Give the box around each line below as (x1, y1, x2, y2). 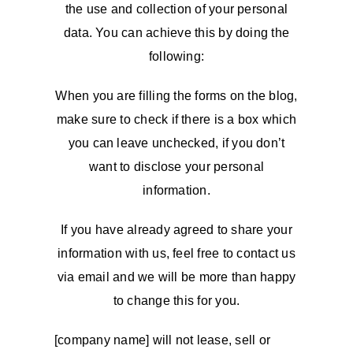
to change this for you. (113, 294, 240, 307)
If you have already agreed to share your (61, 223, 292, 236)
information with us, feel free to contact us (58, 247, 295, 260)
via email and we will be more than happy (57, 270, 296, 284)
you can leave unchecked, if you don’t (68, 136, 285, 150)
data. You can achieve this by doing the (63, 26, 290, 39)
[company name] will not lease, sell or (54, 333, 271, 347)
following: (148, 50, 205, 63)
